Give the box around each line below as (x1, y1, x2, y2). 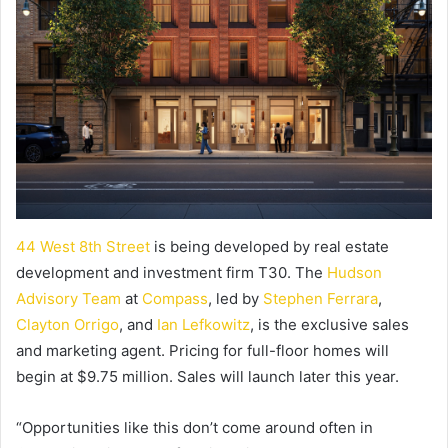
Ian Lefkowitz (157, 315, 250, 335)
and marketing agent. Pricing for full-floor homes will (16, 341, 389, 361)
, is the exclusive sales (250, 315, 409, 335)
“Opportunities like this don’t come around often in (16, 418, 373, 438)
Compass (142, 289, 208, 309)
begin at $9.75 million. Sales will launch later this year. (16, 367, 399, 387)
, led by (208, 289, 263, 309)
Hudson (327, 263, 382, 283)
